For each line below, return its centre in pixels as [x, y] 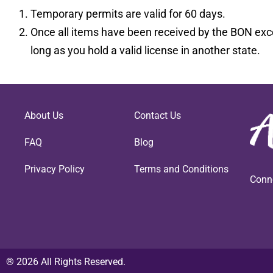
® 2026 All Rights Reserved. [66, 262]
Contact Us [157, 115]
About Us [44, 115]
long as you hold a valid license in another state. [145, 50]
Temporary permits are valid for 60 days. [128, 13]
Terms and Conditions [181, 169]
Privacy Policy [55, 169]
